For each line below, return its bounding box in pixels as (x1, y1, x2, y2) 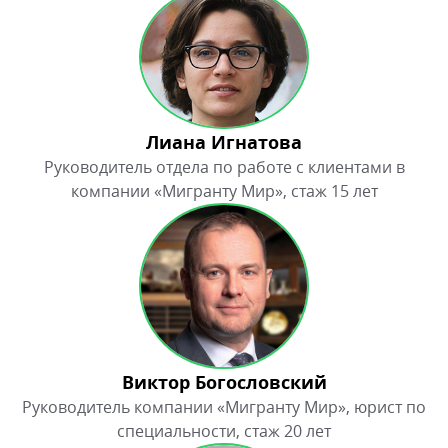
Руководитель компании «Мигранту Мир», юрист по (22, 396, 426, 419)
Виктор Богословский (121, 370, 327, 396)
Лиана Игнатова (146, 130, 302, 156)
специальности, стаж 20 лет (117, 420, 331, 443)
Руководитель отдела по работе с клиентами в (43, 156, 405, 179)
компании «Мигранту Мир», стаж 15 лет (70, 180, 378, 203)
